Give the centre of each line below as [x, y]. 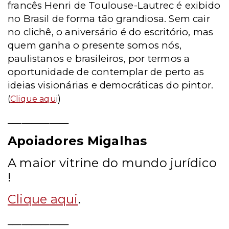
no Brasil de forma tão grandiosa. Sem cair [109, 19]
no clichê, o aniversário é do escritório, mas [111, 32]
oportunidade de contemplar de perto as [106, 72]
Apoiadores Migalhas [77, 141]
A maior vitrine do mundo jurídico [112, 163]
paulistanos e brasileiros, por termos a [99, 59]
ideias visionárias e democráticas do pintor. [111, 85]
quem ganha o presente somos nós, [95, 45]
